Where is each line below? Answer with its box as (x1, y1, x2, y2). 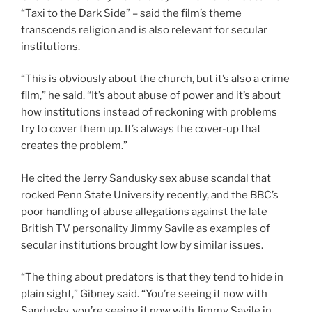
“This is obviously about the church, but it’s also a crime (21, 72, 290, 86)
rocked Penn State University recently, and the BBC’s (21, 188, 279, 201)
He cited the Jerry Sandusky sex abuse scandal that (21, 171, 271, 185)
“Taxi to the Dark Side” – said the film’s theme (21, 6, 242, 19)
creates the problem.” (21, 139, 127, 153)
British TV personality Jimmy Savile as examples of (21, 221, 270, 235)
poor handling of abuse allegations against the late (21, 205, 267, 218)
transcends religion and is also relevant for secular (21, 23, 267, 36)
